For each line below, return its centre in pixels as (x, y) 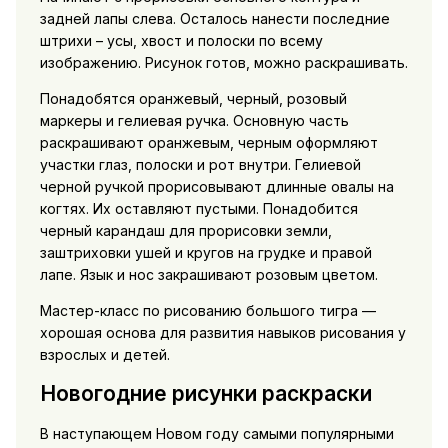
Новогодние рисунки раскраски (205, 394)
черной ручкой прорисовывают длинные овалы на (216, 186)
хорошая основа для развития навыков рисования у (222, 332)
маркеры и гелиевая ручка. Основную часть (194, 120)
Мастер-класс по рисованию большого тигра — (207, 310)
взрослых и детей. (104, 354)
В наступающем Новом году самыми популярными (216, 433)
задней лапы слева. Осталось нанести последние (214, 18)
